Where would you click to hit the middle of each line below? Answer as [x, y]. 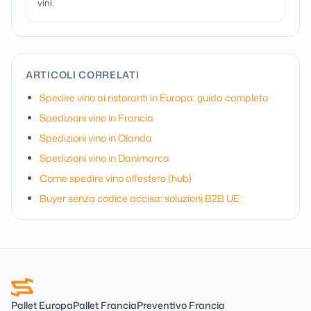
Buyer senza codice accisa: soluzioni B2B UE [140, 198]
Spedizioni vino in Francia [96, 118]
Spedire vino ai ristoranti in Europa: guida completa [154, 98]
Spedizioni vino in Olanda [96, 138]
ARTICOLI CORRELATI [83, 75]
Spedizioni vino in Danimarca [104, 158]
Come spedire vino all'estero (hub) [116, 178]
